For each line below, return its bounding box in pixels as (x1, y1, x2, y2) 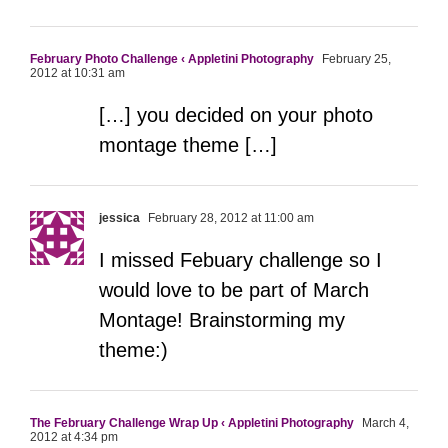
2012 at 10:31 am (30, 66, 125, 81)
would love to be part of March (99, 279, 369, 302)
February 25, (319, 52, 391, 67)
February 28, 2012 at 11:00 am (145, 211, 314, 226)
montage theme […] (99, 134, 277, 157)
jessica (99, 211, 140, 226)
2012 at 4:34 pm (30, 430, 118, 445)
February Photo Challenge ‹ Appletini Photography (30, 52, 314, 67)
